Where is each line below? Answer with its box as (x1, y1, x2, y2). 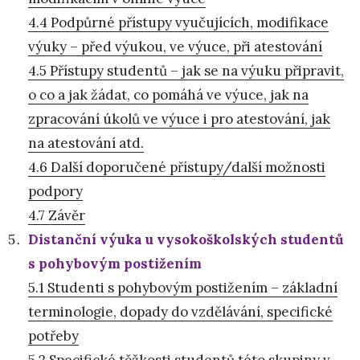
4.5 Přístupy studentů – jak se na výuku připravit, (28, 61, 344, 80)
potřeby (28, 326, 79, 345)
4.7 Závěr (28, 206, 85, 224)
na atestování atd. (28, 133, 144, 152)
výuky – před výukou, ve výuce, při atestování (28, 37, 322, 55)
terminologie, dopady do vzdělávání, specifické (28, 302, 333, 321)
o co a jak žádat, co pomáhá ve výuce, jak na (28, 85, 309, 104)
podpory (28, 182, 83, 200)
